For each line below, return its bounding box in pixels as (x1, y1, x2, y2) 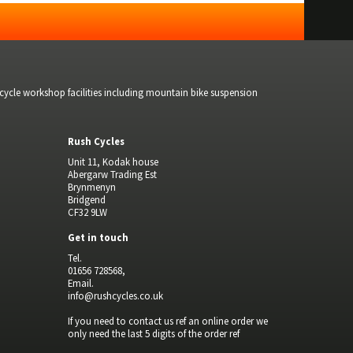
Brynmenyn (68, 180, 116, 193)
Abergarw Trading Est (68, 168, 157, 180)
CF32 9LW (68, 206, 107, 218)
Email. (68, 277, 94, 289)
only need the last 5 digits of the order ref (68, 327, 240, 340)
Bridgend (68, 193, 106, 206)
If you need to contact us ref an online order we (68, 314, 268, 327)
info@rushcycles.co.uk (68, 289, 163, 302)
